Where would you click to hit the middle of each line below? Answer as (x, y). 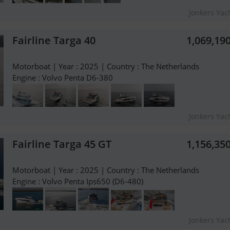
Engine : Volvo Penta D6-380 (63, 78)
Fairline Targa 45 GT (62, 144)
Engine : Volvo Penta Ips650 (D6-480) (78, 181)
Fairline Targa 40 (54, 41)
